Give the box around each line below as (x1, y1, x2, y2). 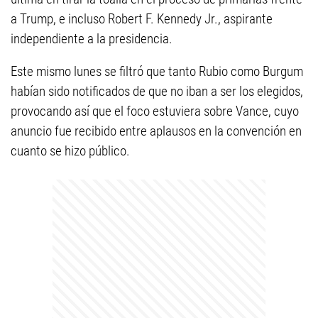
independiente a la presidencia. (11, 31, 172, 48)
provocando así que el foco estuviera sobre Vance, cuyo (11, 103, 299, 120)
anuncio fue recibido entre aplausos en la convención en (11, 123, 302, 140)
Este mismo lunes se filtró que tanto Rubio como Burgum (11, 63, 303, 80)
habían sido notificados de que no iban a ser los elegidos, (11, 83, 303, 100)
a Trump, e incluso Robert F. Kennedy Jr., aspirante (11, 11, 273, 28)
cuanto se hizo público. (11, 143, 130, 160)
